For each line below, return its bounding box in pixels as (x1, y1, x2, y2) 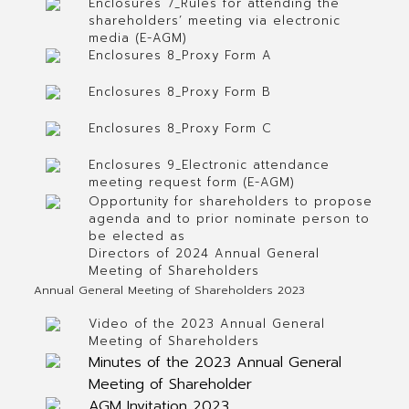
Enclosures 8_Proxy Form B (88, 83, 271, 100)
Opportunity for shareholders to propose (88, 193, 372, 210)
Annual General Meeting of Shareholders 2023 (33, 282, 305, 299)
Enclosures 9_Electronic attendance (88, 156, 330, 173)
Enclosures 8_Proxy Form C (88, 120, 272, 137)
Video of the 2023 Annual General (88, 315, 325, 332)
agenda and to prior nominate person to (88, 210, 370, 227)
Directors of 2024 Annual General (88, 245, 320, 262)
